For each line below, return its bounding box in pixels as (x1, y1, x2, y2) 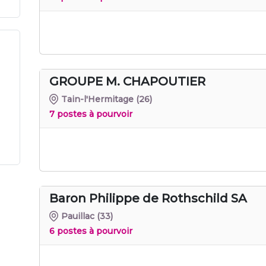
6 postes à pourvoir (49, 225, 132, 236)
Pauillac (61, 210, 95, 221)
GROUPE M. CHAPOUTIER (49, 74, 205, 88)
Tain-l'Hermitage (61, 93, 134, 104)
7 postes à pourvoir (49, 108, 132, 119)
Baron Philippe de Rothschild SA (49, 191, 247, 205)
